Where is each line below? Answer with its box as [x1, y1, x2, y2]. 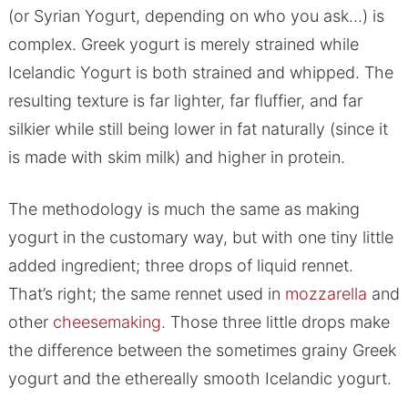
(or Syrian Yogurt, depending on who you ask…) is [7, 6, 384, 26]
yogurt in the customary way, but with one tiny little [7, 228, 393, 248]
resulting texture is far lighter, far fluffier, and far [7, 91, 362, 111]
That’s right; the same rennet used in [7, 284, 285, 304]
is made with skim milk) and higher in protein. [7, 148, 345, 168]
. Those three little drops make [160, 312, 390, 332]
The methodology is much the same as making [7, 199, 360, 219]
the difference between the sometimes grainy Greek [7, 341, 396, 361]
